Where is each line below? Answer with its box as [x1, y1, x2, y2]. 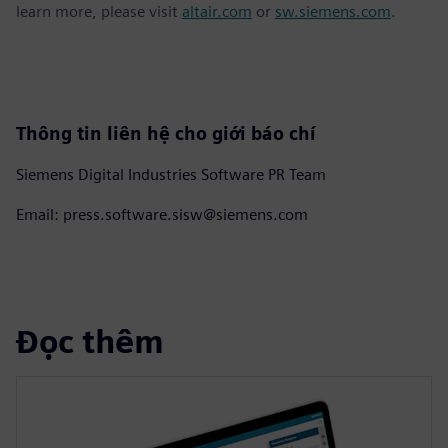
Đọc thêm [16, 322, 164, 362]
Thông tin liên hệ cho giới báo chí [16, 122, 316, 144]
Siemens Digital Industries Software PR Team [16, 164, 326, 184]
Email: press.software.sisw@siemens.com [16, 204, 308, 224]
